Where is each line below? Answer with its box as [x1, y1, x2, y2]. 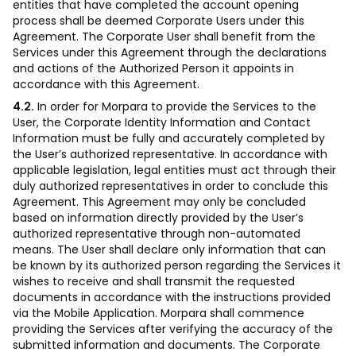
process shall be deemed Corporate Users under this [13, 13, 304, 29]
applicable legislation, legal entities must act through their [13, 162, 336, 178]
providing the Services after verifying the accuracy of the [13, 321, 333, 337]
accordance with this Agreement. [13, 76, 199, 92]
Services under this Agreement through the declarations [13, 44, 327, 60]
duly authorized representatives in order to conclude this [13, 178, 328, 194]
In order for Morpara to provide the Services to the [34, 99, 316, 114]
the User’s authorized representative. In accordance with [13, 146, 327, 162]
